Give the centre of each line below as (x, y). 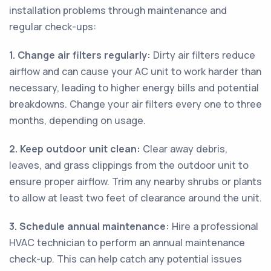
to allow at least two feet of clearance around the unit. (135, 198)
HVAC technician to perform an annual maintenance (127, 243)
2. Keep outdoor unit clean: (75, 149)
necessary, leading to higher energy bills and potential (134, 88)
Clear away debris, (184, 149)
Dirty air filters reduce (203, 55)
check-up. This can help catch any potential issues (126, 259)
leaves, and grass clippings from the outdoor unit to (129, 165)
